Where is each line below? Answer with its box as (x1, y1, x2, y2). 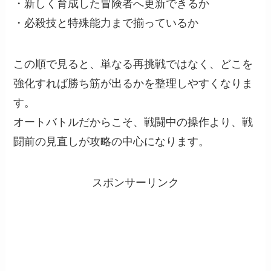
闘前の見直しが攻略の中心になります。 (13, 135, 210, 148)
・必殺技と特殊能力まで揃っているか (13, 16, 199, 29)
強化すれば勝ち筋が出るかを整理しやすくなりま (13, 77, 253, 90)
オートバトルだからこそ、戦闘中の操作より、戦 (13, 116, 253, 128)
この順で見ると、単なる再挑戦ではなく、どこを (13, 57, 253, 70)
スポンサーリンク (92, 176, 179, 189)
